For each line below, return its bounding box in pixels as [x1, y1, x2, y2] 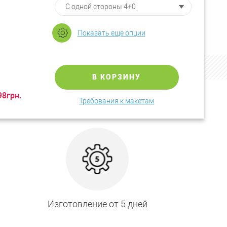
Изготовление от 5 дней [47, 199, 147, 210]
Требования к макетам [79, 97, 155, 105]
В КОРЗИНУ [92, 73, 141, 81]
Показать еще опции [77, 28, 145, 37]
